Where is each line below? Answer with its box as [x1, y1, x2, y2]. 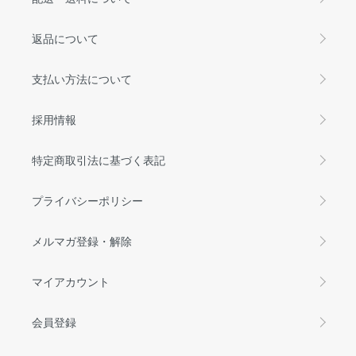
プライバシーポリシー [32, 192, 143, 208]
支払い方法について [32, 70, 132, 87]
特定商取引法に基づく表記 [32, 151, 165, 168]
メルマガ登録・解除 [32, 232, 132, 249]
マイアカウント [32, 273, 110, 289]
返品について [32, 29, 99, 46]
